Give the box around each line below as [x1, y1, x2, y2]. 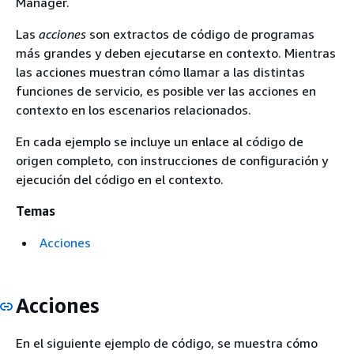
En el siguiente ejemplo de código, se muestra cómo [16, 334, 318, 351]
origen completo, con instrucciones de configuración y [16, 153, 328, 168]
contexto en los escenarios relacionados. [16, 102, 251, 118]
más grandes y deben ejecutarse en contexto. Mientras [16, 45, 336, 61]
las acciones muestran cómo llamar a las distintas [16, 64, 305, 80]
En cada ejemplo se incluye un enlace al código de [16, 134, 303, 149]
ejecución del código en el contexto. [16, 171, 224, 187]
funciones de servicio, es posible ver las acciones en [16, 83, 316, 99]
